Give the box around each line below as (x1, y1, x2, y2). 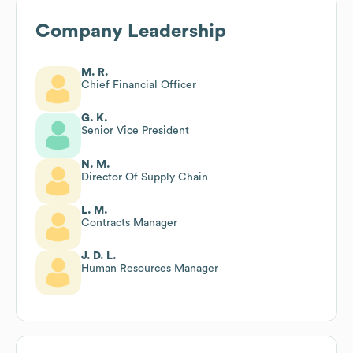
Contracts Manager (81, 217, 177, 229)
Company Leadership (35, 21, 226, 41)
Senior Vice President (81, 124, 189, 136)
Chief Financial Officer (81, 79, 196, 91)
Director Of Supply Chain (81, 171, 208, 183)
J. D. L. (81, 250, 117, 262)
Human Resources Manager (81, 262, 218, 274)
